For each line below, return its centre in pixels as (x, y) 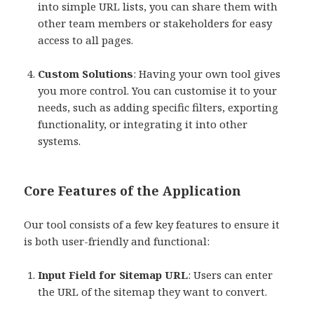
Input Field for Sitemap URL (113, 274)
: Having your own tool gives (207, 73)
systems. (60, 141)
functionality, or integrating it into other (143, 124)
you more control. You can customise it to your (158, 90)
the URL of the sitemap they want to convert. (153, 291)
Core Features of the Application (133, 190)
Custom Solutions (86, 73)
